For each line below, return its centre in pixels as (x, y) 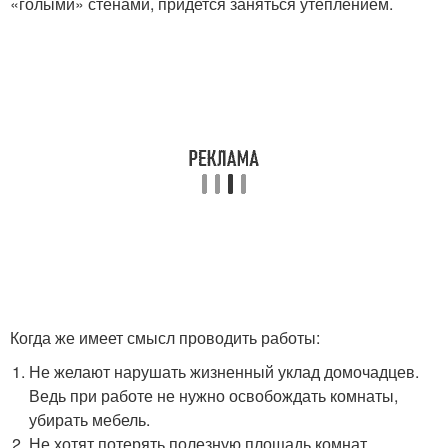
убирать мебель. (90, 419)
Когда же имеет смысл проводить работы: (165, 337)
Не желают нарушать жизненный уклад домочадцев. (224, 371)
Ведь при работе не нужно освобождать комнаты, (214, 395)
